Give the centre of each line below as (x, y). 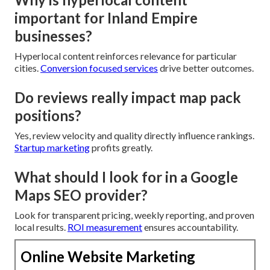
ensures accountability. (190, 227)
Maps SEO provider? (81, 195)
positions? (48, 115)
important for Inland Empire (106, 17)
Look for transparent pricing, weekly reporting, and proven (134, 215)
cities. (27, 67)
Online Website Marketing (108, 256)
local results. (41, 227)
